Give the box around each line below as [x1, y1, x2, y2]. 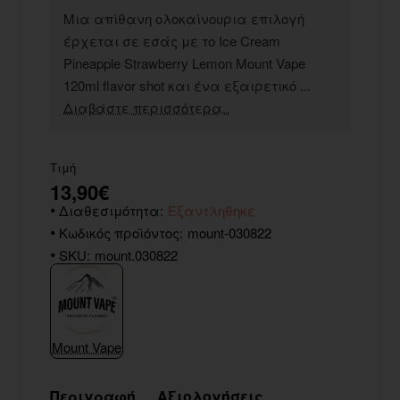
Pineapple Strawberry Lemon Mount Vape [63, 53, 305, 72]
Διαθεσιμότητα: [59, 200, 163, 220]
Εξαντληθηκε [168, 200, 255, 220]
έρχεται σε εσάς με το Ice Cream [63, 30, 280, 50]
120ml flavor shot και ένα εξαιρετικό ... [63, 75, 311, 95]
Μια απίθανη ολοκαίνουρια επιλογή [63, 8, 304, 28]
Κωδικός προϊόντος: [59, 222, 183, 242]
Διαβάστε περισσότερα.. [63, 97, 229, 117]
